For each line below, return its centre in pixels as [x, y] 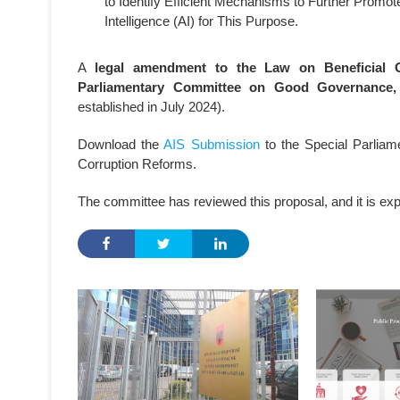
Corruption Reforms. [137, 164]
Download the [121, 144]
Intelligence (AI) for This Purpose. [201, 21]
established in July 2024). [151, 107]
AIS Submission [212, 144]
